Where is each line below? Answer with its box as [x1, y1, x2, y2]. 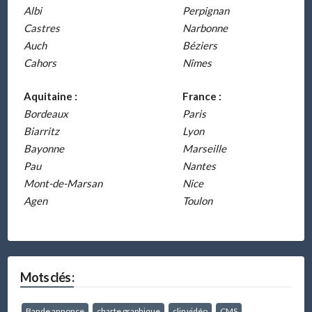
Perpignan [182, 4, 229, 17]
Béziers [182, 39, 217, 52]
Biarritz [23, 124, 59, 137]
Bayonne [23, 141, 64, 155]
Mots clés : [20, 270, 75, 286]
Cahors [23, 56, 56, 70]
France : [182, 89, 221, 102]
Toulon [182, 194, 212, 207]
